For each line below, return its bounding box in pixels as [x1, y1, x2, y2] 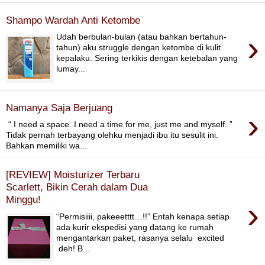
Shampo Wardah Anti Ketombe [6, 14, 140, 26]
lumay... [56, 64, 86, 74]
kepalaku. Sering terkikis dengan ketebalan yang [56, 53, 238, 63]
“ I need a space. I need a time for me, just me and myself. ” [6, 119, 232, 130]
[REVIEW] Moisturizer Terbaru [6, 168, 140, 180]
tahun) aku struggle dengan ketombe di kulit [56, 43, 221, 53]
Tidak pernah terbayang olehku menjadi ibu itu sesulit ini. [6, 130, 218, 140]
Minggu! [6, 193, 41, 205]
